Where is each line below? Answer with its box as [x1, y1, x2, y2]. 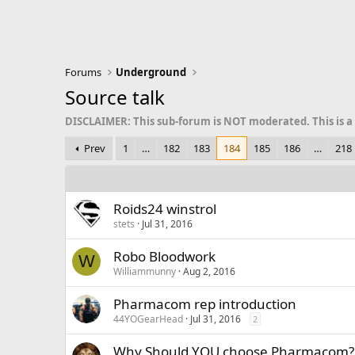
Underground [116, 65, 187, 79]
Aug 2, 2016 [183, 265, 235, 278]
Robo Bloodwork [113, 247, 216, 265]
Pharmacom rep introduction [113, 295, 296, 313]
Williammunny [113, 265, 176, 278]
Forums [65, 65, 101, 79]
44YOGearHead [113, 312, 183, 326]
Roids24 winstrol [113, 200, 216, 218]
